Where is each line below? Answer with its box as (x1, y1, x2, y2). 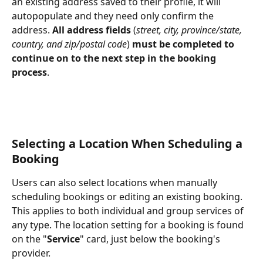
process (12, 65, 47, 79)
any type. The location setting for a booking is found (12, 218, 246, 232)
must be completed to (132, 37, 237, 50)
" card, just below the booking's (80, 232, 222, 246)
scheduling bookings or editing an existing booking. (12, 190, 245, 204)
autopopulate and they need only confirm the (12, 9, 216, 22)
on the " (12, 232, 47, 246)
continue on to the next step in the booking (12, 51, 218, 65)
